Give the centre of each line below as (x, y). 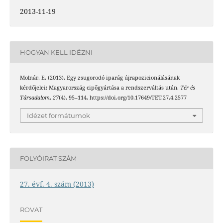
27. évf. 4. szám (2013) (57, 184)
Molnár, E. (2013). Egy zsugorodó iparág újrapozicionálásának (100, 78)
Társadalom (35, 98)
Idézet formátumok (58, 115)
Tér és (187, 88)
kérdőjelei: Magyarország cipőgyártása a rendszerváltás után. (100, 88)
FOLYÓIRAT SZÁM (48, 159)
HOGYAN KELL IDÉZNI (56, 52)
